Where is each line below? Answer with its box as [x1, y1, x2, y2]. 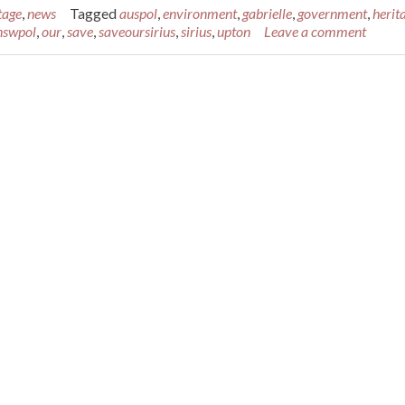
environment [163, 5, 237, 22]
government [297, 5, 367, 22]
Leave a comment [264, 23, 366, 40]
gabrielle [242, 5, 292, 22]
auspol [119, 5, 157, 22]
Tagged [70, 5, 119, 22]
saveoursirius [99, 23, 175, 40]
